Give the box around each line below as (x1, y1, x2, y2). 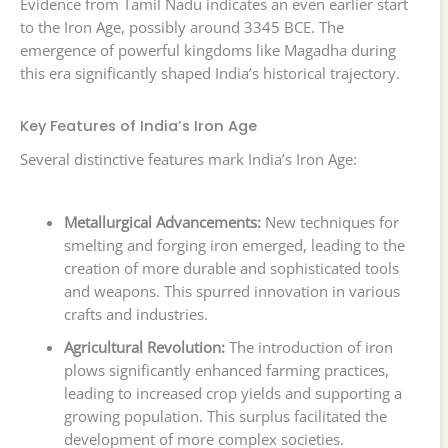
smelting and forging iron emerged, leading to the (63, 235, 405, 256)
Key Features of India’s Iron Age (20, 116, 257, 137)
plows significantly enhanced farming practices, (63, 360, 389, 381)
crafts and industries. (63, 304, 208, 325)
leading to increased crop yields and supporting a (63, 383, 402, 404)
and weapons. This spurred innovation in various (63, 281, 400, 302)
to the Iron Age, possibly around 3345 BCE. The (20, 17, 344, 38)
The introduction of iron (224, 337, 393, 358)
